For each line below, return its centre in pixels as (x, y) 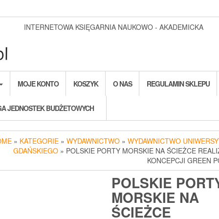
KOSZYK (86, 84)
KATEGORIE (39, 141)
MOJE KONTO (38, 84)
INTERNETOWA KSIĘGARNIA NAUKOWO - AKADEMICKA (114, 27)
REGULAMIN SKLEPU (178, 84)
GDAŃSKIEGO (36, 151)
